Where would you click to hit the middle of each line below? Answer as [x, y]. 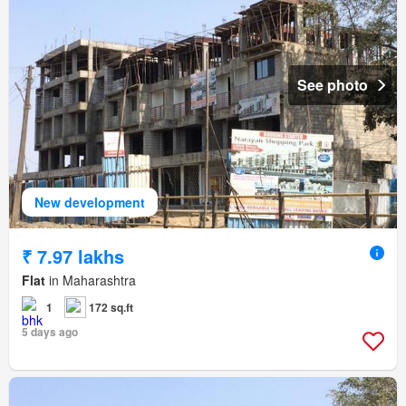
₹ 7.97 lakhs [73, 256]
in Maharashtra [91, 280]
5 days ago [50, 332]
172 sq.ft [111, 308]
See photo [333, 85]
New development [90, 203]
